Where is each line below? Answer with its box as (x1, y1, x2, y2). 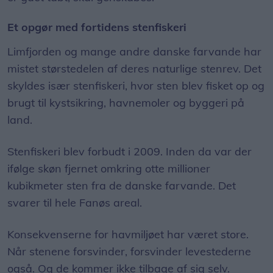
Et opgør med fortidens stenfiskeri (7, 20, 186, 35)
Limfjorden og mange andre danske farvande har (7, 44, 261, 59)
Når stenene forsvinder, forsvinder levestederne (7, 244, 251, 259)
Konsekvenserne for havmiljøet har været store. (7, 227, 249, 242)
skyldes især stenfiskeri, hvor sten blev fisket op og (7, 79, 264, 93)
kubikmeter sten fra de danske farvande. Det (7, 179, 236, 193)
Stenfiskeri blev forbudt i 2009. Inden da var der (7, 144, 252, 159)
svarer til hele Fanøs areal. (7, 196, 142, 210)
